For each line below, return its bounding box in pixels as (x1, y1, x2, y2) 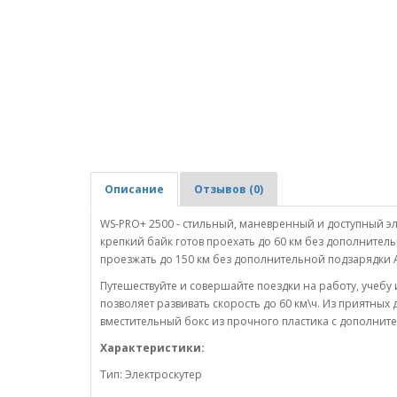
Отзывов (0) (194, 182, 263, 197)
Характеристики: (100, 340, 205, 355)
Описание (105, 182, 164, 197)
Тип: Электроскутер (100, 367, 202, 382)
